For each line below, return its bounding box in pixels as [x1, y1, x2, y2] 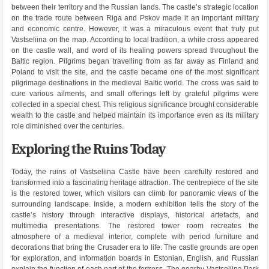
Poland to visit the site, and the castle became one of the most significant [11, 68, 259, 77]
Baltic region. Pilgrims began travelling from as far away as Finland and [11, 57, 259, 66]
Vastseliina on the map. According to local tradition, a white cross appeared [11, 35, 259, 44]
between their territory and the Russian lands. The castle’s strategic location [11, 3, 259, 12]
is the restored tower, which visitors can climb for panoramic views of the [11, 189, 259, 198]
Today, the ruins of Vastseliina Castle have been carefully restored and [11, 168, 259, 177]
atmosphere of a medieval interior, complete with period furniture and [11, 232, 259, 241]
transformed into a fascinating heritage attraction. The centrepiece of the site [11, 178, 259, 187]
